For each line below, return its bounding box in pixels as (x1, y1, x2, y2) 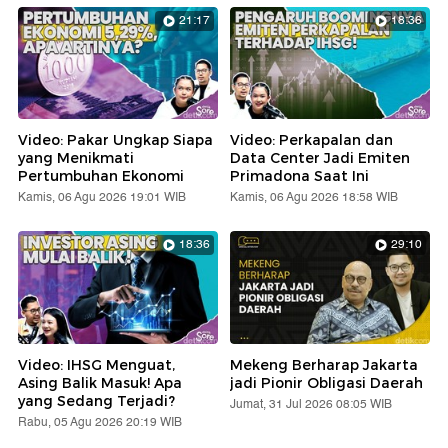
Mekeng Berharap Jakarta (230, 355, 418, 374)
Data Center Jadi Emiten (230, 149, 410, 168)
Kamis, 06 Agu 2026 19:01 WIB (18, 188, 186, 208)
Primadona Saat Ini (230, 167, 369, 186)
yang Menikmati (18, 149, 134, 168)
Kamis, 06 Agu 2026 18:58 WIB (230, 188, 398, 208)
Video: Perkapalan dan (230, 131, 393, 150)
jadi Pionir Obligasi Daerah (230, 373, 423, 392)
